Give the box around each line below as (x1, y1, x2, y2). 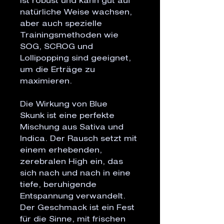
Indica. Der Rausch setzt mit (20, 135, 137, 143)
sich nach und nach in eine (20, 170, 130, 178)
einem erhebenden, (20, 147, 102, 155)
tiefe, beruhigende (20, 181, 96, 189)
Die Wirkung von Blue (20, 101, 107, 109)
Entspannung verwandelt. (20, 193, 125, 201)
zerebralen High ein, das (20, 158, 123, 166)
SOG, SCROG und (20, 43, 93, 51)
